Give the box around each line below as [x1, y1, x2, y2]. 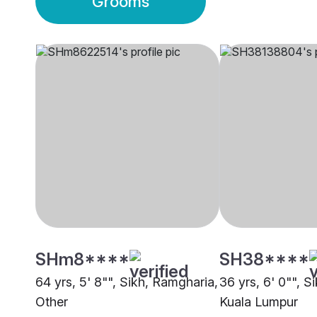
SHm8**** [35, 249, 129, 270]
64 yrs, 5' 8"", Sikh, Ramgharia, [35, 275, 218, 290]
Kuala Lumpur [219, 294, 298, 310]
